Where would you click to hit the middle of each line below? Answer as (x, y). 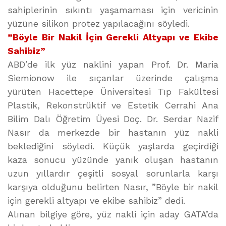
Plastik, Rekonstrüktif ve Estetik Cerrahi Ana (113, 105)
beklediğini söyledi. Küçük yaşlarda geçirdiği (113, 146)
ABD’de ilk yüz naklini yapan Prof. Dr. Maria (113, 64)
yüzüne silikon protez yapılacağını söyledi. (99, 23)
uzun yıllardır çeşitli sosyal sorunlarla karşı (113, 173)
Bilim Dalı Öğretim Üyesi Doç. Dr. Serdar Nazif (113, 119)
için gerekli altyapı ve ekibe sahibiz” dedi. (96, 201)
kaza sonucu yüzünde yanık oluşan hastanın (113, 160)
